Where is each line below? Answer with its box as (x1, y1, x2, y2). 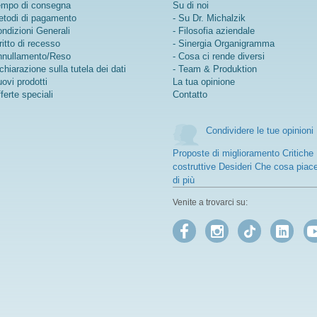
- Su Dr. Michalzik (173, 13, 246, 24)
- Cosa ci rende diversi (173, 51, 265, 62)
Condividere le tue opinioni (206, 125, 313, 137)
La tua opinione (173, 76, 235, 88)
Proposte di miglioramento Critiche (173, 148, 313, 159)
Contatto (173, 89, 207, 100)
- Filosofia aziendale (173, 25, 255, 37)
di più (173, 175, 195, 186)
